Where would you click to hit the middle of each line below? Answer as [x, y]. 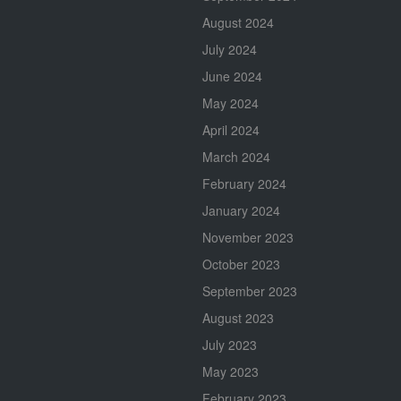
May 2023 [230, 371]
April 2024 [231, 129]
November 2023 [248, 237]
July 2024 [230, 49]
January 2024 [241, 210]
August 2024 [238, 22]
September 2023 [250, 290]
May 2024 [230, 102]
